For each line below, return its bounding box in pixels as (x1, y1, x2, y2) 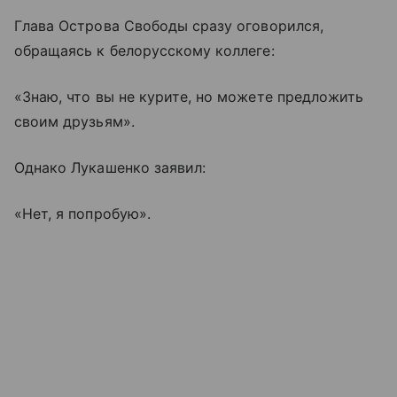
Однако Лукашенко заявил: (14, 158, 206, 176)
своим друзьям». (14, 112, 135, 130)
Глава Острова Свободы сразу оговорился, (14, 16, 323, 35)
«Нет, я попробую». (14, 204, 151, 222)
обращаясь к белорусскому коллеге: (14, 41, 275, 59)
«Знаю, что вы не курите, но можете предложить (14, 87, 364, 105)
